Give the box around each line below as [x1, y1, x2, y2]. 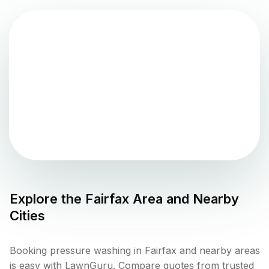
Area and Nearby [129, 191, 239, 207]
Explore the [10, 191, 85, 207]
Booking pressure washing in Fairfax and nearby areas [10, 244, 260, 257]
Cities [10, 208, 45, 224]
